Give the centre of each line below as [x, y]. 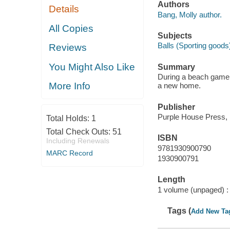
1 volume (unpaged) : [193, 189]
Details [64, 9]
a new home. [179, 86]
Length [171, 180]
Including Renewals [78, 140]
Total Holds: [69, 118]
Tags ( [179, 211]
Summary [176, 67]
